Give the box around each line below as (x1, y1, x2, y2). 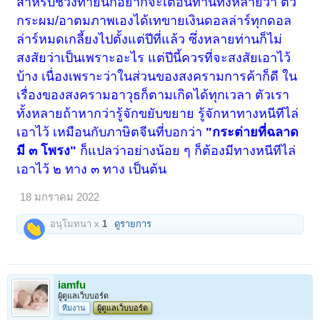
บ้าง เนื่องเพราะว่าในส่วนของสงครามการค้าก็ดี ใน (16, 69, 298, 84)
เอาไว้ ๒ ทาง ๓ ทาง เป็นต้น (16, 162, 167, 177)
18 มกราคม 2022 (20, 191, 100, 204)
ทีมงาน (62, 304, 86, 313)
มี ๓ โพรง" (16, 144, 77, 159)
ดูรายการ (114, 219, 152, 230)
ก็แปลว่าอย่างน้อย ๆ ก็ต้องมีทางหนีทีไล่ (76, 144, 296, 159)
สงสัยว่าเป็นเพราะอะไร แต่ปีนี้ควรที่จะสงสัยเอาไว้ (16, 51, 291, 66)
